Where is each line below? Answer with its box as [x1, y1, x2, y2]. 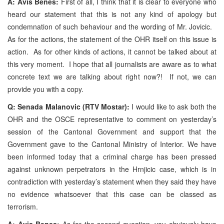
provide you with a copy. [7, 83, 83, 94]
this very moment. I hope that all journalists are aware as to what [7, 58, 216, 69]
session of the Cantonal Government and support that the [7, 126, 216, 136]
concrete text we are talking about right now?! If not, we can [7, 71, 216, 81]
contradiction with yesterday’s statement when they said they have [7, 176, 216, 186]
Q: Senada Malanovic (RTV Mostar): [7, 101, 130, 111]
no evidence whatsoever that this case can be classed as [7, 188, 216, 199]
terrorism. [7, 201, 38, 211]
